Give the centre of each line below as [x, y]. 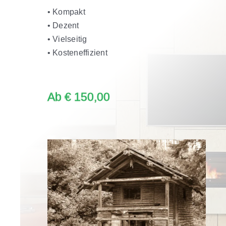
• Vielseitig [67, 39]
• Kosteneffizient [77, 53]
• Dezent [63, 26]
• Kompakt [66, 12]
